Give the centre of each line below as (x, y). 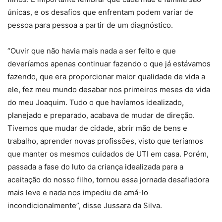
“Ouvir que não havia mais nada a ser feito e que (92, 51)
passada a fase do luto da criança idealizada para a (95, 167)
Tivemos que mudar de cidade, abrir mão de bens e (97, 128)
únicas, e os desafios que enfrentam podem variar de (100, 12)
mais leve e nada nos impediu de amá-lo (78, 193)
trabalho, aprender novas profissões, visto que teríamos (105, 141)
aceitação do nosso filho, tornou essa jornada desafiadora (108, 180)
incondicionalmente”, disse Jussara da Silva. (85, 205)
